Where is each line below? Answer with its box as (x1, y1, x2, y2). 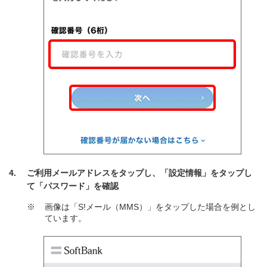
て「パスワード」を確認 (27, 181, 119, 191)
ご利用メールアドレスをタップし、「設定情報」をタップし (27, 168, 252, 178)
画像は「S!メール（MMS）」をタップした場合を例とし (45, 202, 256, 212)
